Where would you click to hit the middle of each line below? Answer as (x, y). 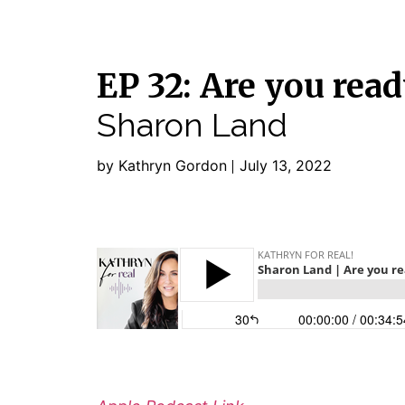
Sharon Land (192, 125)
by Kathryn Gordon (162, 165)
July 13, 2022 (286, 165)
